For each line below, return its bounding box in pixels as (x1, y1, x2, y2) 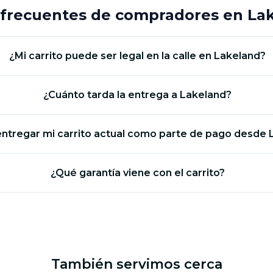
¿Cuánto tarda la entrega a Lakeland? (43, 88, 232, 101)
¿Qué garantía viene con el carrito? (50, 166, 225, 179)
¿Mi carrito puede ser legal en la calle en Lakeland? (9, 49, 266, 62)
